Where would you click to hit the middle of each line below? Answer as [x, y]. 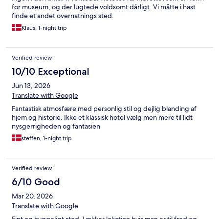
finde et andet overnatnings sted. [63, 16]
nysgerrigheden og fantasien [56, 126]
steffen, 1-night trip [47, 139]
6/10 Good [36, 182]
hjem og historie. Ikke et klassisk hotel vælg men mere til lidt [102, 118]
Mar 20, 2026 [32, 196]
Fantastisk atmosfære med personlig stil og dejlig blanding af [104, 109]
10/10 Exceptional [51, 72]
